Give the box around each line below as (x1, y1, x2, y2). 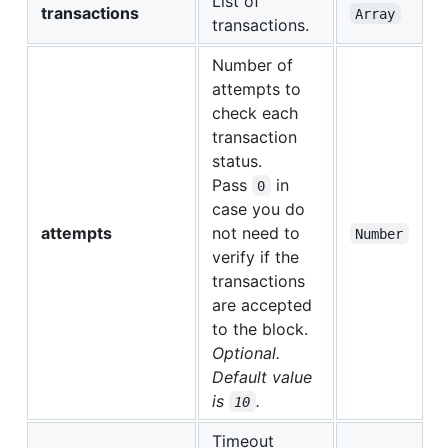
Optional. (212, 342, 280, 363)
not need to (212, 222, 300, 243)
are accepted (212, 294, 312, 315)
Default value (212, 366, 312, 387)
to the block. (212, 318, 308, 339)
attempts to (212, 78, 301, 99)
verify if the (212, 246, 299, 267)
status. (212, 150, 262, 171)
